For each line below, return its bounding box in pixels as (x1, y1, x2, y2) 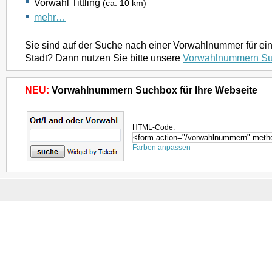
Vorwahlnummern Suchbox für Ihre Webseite (49, 84, 257, 95)
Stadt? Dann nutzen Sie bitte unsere (25, 52, 183, 63)
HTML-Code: (132, 123, 175, 132)
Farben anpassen (132, 143, 191, 152)
